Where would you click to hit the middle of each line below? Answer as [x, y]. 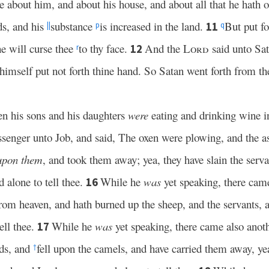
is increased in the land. [153, 26]
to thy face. [104, 48]
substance [73, 26]
